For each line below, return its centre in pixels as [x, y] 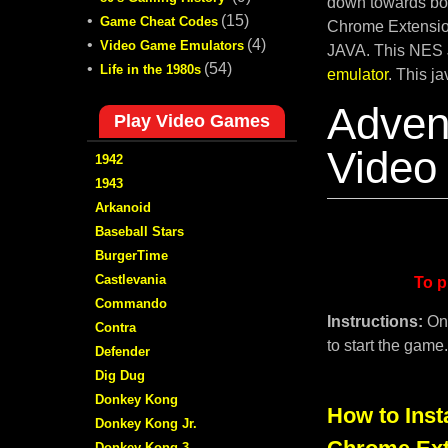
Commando [131, 303]
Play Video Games [192, 120]
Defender [122, 351]
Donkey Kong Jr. [146, 423]
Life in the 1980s [150, 69]
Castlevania [130, 279]
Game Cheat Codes [159, 21]
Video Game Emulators [172, 45]
